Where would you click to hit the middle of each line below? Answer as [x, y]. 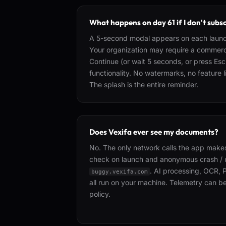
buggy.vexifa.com [120, 172]
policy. [100, 194]
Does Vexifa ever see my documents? [154, 132]
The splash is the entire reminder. [144, 84]
